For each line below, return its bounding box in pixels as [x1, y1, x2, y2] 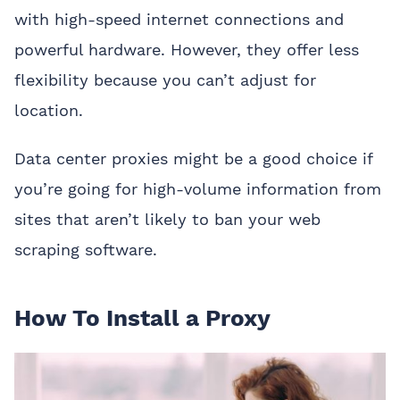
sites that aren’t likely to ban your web [14, 209, 321, 229]
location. [14, 100, 83, 120]
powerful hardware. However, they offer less [14, 39, 359, 59]
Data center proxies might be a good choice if [14, 148, 372, 168]
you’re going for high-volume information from [14, 179, 381, 198]
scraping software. [14, 239, 157, 259]
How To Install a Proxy [14, 304, 271, 331]
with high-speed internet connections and [14, 9, 344, 29]
